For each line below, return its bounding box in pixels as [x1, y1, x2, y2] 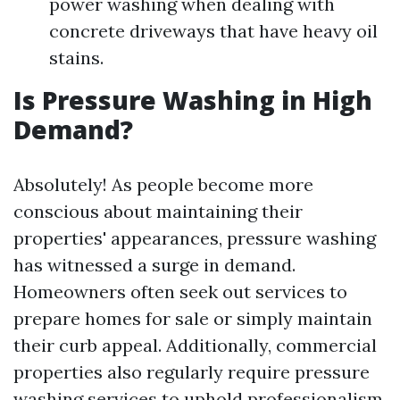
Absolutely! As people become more [13, 173, 313, 196]
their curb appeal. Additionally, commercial [13, 334, 377, 356]
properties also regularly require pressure [13, 361, 370, 383]
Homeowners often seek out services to [13, 280, 347, 303]
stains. [49, 46, 104, 69]
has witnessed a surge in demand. [13, 254, 296, 276]
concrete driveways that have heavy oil [49, 20, 378, 42]
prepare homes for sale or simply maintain [13, 307, 372, 329]
